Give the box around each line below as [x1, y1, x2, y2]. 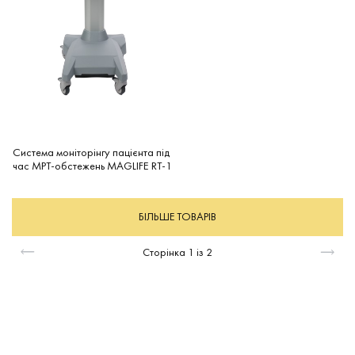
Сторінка [143, 244, 185, 259]
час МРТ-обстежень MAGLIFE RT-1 [13, 158, 172, 173]
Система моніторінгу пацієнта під [13, 144, 170, 159]
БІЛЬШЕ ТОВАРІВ [139, 209, 216, 224]
